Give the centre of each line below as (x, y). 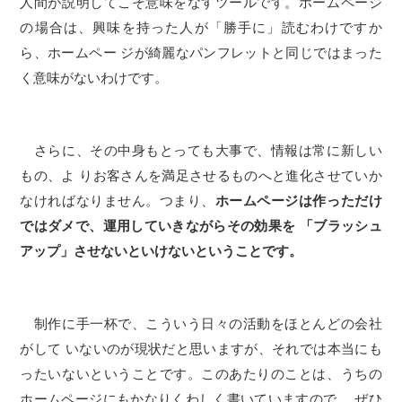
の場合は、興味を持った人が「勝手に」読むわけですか (201, 27)
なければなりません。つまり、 (118, 201)
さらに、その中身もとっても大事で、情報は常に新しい (201, 150)
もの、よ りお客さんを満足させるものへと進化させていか (201, 175)
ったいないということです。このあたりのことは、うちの (201, 374)
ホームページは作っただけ (298, 201)
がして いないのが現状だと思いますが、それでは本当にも (201, 349)
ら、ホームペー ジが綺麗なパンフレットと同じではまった (201, 52)
